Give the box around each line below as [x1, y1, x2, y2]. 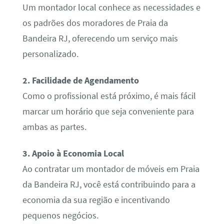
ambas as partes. [22, 121, 86, 133]
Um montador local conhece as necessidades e [22, 1, 200, 13]
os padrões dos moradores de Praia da [22, 17, 168, 28]
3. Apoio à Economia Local [22, 148, 124, 159]
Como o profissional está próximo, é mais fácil [22, 90, 196, 102]
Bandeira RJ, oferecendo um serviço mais [22, 32, 178, 44]
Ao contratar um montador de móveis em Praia [22, 163, 199, 175]
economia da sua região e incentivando [22, 194, 170, 206]
